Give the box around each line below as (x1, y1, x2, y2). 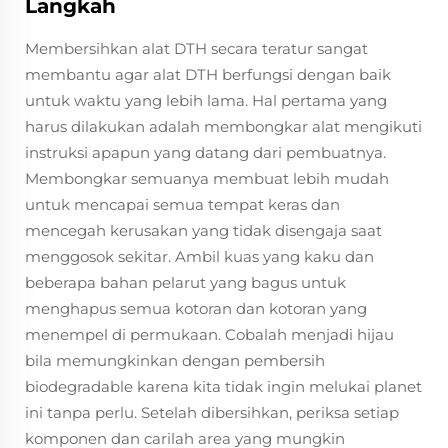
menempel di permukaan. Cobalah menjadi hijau (25, 325, 394, 344)
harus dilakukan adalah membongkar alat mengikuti (25, 117, 422, 136)
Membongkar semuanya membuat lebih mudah (25, 169, 389, 188)
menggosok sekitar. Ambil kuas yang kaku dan (25, 247, 374, 266)
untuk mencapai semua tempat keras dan (25, 195, 340, 214)
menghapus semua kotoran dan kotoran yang (25, 299, 367, 318)
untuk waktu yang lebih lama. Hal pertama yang (25, 91, 387, 110)
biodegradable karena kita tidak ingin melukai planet (25, 377, 422, 396)
